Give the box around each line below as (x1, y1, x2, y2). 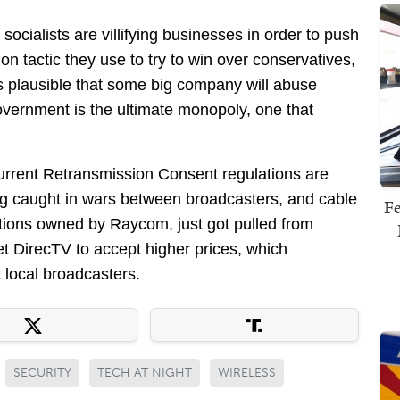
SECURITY (13, 365, 71, 381)
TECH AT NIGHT (97, 365, 192, 381)
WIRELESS (218, 365, 276, 381)
